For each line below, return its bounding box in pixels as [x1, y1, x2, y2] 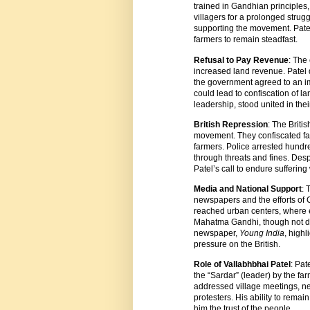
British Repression [194, 119, 268, 129]
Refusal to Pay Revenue [194, 55, 289, 65]
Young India [239, 228, 284, 239]
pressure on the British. [194, 239, 280, 250]
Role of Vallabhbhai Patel [194, 259, 291, 270]
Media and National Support [194, 184, 302, 194]
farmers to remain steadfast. [194, 35, 298, 45]
